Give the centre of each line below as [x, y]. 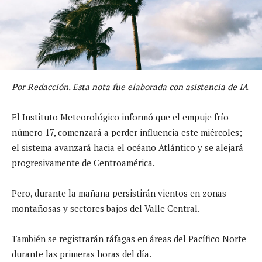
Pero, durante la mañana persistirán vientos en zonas [119, 193]
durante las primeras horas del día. [82, 254]
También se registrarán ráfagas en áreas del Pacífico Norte [129, 238]
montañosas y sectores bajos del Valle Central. [106, 208]
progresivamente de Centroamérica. [83, 162]
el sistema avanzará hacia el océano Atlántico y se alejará [127, 147]
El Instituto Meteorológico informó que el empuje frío [120, 117]
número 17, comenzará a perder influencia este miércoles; [127, 132]
